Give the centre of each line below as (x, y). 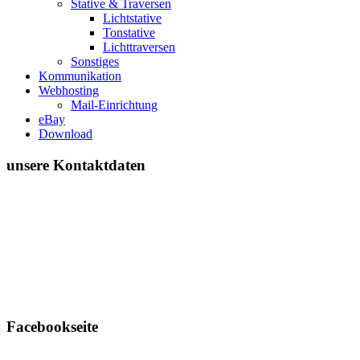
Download (65, 134)
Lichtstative (132, 18)
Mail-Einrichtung (114, 105)
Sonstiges (95, 61)
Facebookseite (54, 327)
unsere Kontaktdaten (78, 165)
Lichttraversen (139, 47)
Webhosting (69, 90)
